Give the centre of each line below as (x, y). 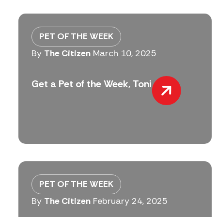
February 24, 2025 (130, 201)
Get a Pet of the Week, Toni (92, 84)
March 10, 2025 (125, 54)
